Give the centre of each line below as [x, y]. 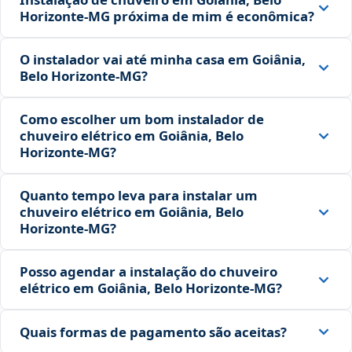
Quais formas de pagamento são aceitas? [153, 332]
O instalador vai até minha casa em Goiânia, [163, 60]
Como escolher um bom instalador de [142, 119]
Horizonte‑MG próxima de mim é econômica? [167, 16]
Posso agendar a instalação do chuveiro [148, 272]
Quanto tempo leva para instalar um [139, 196]
